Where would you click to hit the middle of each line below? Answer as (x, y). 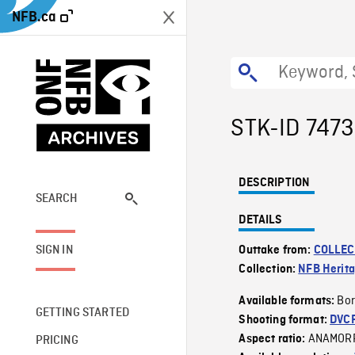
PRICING (57, 340)
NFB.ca (34, 17)
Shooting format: (284, 320)
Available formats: (288, 301)
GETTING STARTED (82, 313)
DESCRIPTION (275, 183)
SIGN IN (54, 250)
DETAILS (261, 220)
